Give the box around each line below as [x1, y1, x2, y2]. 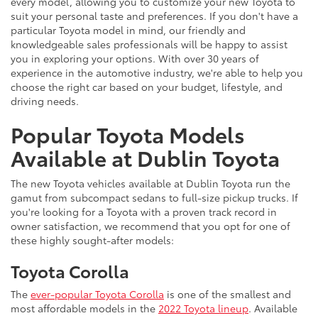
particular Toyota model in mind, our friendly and [11, 22, 246, 37]
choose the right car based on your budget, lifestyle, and [11, 79, 283, 94]
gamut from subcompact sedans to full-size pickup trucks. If [11, 190, 298, 204]
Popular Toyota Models [11, 118, 245, 149]
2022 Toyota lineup [158, 300, 248, 315]
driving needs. [11, 93, 82, 108]
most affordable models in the [11, 300, 158, 315]
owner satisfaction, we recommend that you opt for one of [11, 218, 290, 233]
